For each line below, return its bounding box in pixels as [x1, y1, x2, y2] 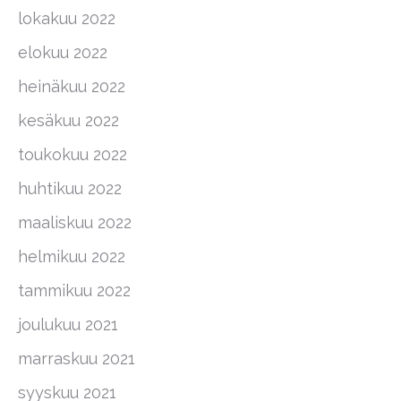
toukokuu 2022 [18, 145, 127, 164]
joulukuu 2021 [18, 315, 118, 334]
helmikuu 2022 [18, 247, 125, 266]
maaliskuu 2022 [18, 213, 132, 232]
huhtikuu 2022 [18, 179, 122, 198]
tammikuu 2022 [18, 281, 131, 300]
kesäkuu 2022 [18, 111, 119, 130]
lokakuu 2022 [18, 9, 115, 28]
